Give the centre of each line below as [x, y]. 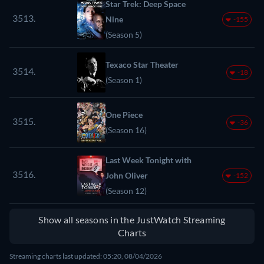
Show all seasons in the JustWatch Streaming [132, 219]
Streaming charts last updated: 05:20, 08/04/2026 [86, 256]
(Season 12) [126, 190]
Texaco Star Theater [142, 64]
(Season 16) [126, 130]
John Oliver [127, 175]
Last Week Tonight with [148, 160]
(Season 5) [124, 34]
